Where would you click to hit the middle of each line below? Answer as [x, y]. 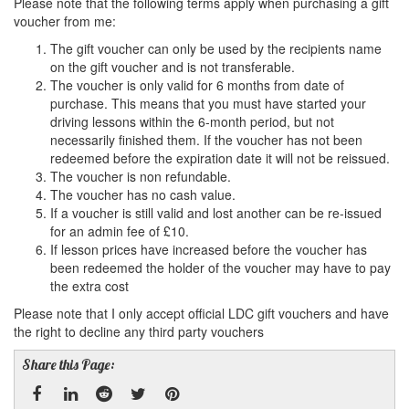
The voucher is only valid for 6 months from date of [197, 85]
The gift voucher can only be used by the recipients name [216, 48]
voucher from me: [65, 21]
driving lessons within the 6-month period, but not [192, 121]
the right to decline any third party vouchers [139, 331]
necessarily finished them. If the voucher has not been [206, 140]
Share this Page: [68, 365]
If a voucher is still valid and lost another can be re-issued [216, 213]
